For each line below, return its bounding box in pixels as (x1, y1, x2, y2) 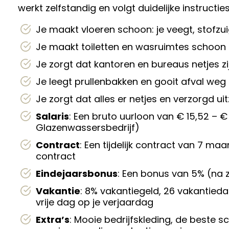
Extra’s (36, 213, 70, 226)
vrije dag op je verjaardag (36, 196, 153, 209)
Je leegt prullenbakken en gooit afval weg (36, 75, 226, 88)
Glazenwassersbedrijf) (36, 121, 140, 134)
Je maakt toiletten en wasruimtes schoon (36, 40, 226, 53)
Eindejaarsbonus (36, 167, 118, 180)
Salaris (36, 110, 69, 123)
